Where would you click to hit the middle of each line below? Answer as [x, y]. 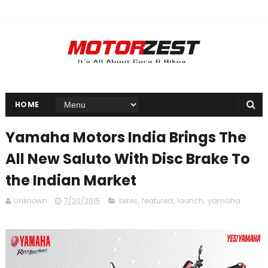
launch [190, 201]
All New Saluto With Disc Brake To [127, 159]
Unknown [30, 201]
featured [157, 201]
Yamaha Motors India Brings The [126, 138]
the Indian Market [71, 181]
